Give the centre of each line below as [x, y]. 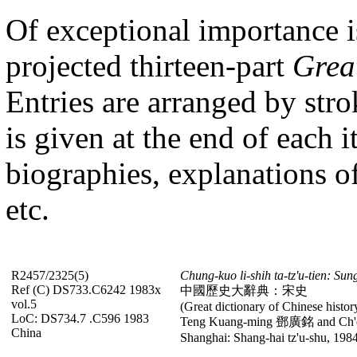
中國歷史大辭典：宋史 [244, 290]
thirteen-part [211, 65]
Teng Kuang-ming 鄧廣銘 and [258, 321]
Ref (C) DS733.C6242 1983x [86, 289]
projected [68, 65]
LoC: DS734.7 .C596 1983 [80, 318]
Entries [50, 101]
